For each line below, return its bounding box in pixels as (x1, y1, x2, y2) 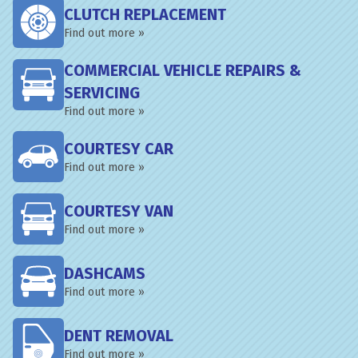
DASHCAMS (64, 264, 145, 283)
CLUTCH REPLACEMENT (64, 5, 226, 24)
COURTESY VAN (64, 201, 173, 221)
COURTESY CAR (64, 139, 173, 158)
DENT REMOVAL (64, 326, 173, 345)
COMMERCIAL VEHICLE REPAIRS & (64, 61, 301, 80)
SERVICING (64, 83, 140, 102)
